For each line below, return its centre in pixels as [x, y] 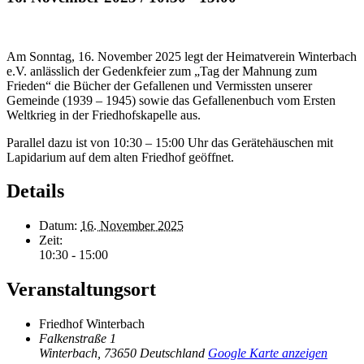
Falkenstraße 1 [78, 339]
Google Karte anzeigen [268, 353]
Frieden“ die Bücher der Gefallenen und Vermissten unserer [159, 85]
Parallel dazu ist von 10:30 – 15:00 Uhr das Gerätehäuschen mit [170, 142]
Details [35, 191]
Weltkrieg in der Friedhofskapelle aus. [104, 115]
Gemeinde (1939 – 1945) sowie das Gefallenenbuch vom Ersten [171, 100]
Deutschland [172, 353]
